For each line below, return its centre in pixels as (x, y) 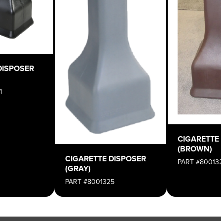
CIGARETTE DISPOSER (106, 158)
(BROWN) (195, 148)
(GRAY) (78, 168)
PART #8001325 (90, 182)
